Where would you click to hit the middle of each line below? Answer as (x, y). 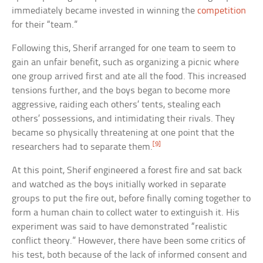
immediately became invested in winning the (105, 11)
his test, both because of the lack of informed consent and (130, 255)
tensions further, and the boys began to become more (121, 91)
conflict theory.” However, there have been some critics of (129, 241)
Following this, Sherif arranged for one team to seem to (124, 49)
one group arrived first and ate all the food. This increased (129, 77)
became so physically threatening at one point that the (123, 133)
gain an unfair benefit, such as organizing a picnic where (126, 63)
